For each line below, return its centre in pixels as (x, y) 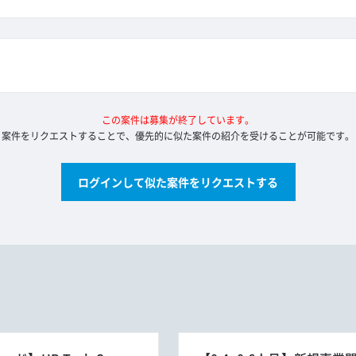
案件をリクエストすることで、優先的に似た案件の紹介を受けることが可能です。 (178, 137)
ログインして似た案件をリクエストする (178, 183)
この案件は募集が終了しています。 (178, 121)
